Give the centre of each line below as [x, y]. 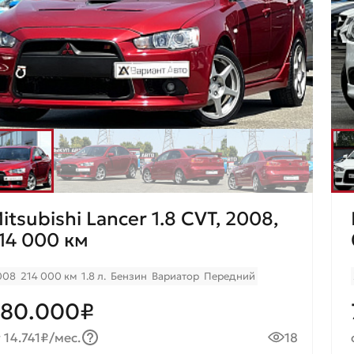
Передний [230, 277]
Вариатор [175, 277]
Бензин [129, 277]
